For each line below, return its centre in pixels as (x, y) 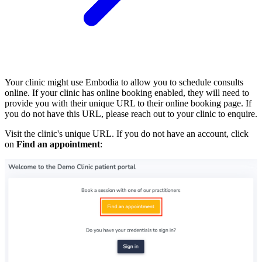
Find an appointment (58, 144)
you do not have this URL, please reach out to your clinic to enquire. (131, 113)
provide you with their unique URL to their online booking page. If (128, 103)
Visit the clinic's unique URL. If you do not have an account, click (127, 133)
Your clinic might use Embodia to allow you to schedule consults (124, 82)
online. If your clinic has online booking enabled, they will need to (127, 92)
